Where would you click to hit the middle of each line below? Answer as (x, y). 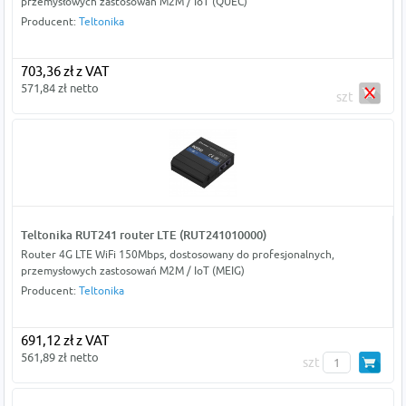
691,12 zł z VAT (64, 341)
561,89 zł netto (59, 358)
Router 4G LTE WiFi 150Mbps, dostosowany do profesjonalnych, (177, 255)
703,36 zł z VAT (64, 72)
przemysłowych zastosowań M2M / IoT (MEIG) (132, 271)
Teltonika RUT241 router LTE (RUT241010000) (143, 235)
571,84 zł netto (59, 88)
